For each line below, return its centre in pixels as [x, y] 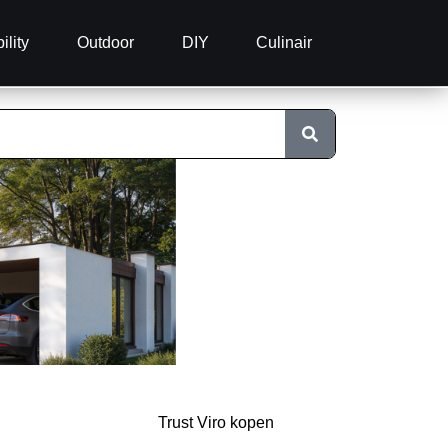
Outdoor [105, 42]
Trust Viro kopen [216, 423]
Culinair [284, 42]
